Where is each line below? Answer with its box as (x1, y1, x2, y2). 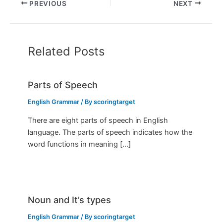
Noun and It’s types (28, 194, 111, 205)
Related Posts (28, 44, 105, 58)
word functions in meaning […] (28, 139, 131, 149)
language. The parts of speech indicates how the (28, 127, 193, 137)
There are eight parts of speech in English (28, 115, 168, 125)
